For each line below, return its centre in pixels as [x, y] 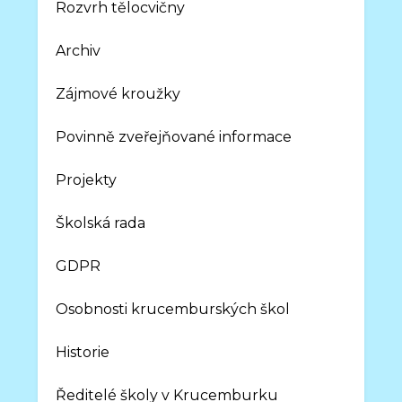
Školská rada [101, 223]
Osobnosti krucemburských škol [173, 309]
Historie [83, 352]
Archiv [79, 50]
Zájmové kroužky [118, 93]
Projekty [87, 179]
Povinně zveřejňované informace [174, 136]
